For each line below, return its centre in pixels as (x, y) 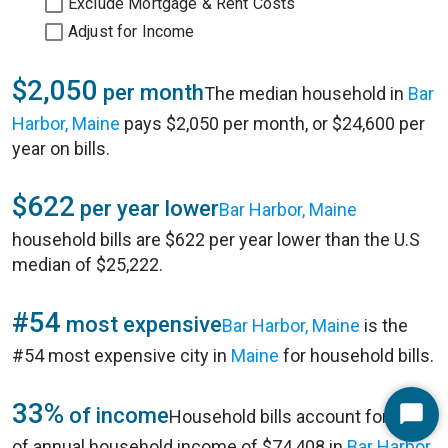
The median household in (306, 93)
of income (116, 415)
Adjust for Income (131, 31)
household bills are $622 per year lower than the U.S (216, 239)
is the (384, 325)
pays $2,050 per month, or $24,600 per (272, 123)
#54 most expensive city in (121, 355)
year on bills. (61, 148)
